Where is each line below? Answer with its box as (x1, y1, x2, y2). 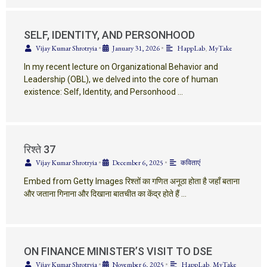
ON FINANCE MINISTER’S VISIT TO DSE (24, 244, 212, 257)
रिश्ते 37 (24, 142, 55, 156)
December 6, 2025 (112, 157, 163, 167)
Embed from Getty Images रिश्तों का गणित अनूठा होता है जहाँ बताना (24, 176, 240, 186)
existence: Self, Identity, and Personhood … (24, 86, 183, 97)
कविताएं (181, 157, 200, 167)
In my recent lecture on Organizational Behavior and (24, 61, 218, 72)
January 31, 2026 (112, 43, 160, 53)
